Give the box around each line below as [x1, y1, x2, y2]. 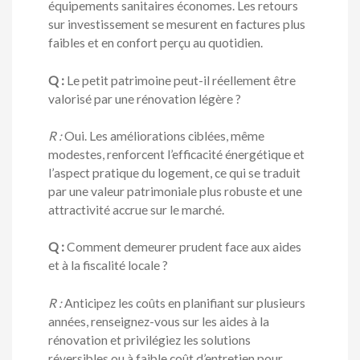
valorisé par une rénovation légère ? [48, 91, 241, 106]
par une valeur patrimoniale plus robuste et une [48, 183, 302, 198]
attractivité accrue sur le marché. [48, 202, 224, 217]
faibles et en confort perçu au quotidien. [48, 35, 263, 51]
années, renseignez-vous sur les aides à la [48, 313, 269, 329]
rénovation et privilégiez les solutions [48, 332, 251, 347]
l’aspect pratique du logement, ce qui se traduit [48, 165, 301, 180]
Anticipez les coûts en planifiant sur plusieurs [62, 295, 305, 310]
